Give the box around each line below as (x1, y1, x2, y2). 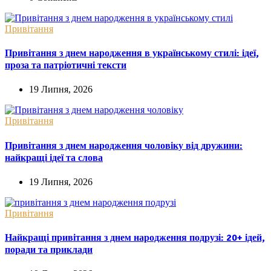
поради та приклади (5, 244, 93, 256)
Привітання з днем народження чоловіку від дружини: (5, 139, 243, 152)
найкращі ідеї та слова (5, 151, 103, 164)
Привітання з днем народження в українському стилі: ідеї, (5, 47, 259, 60)
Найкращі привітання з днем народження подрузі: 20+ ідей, (5, 232, 265, 244)
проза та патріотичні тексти (5, 59, 126, 72)
